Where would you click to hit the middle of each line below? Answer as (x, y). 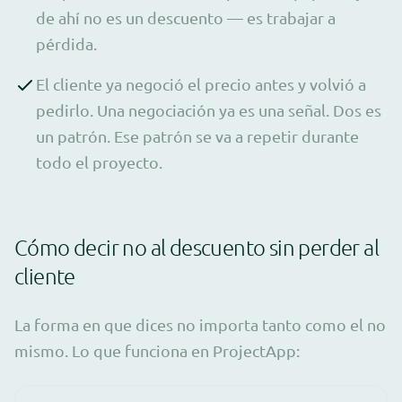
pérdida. (66, 43)
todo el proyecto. (99, 162)
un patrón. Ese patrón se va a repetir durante (197, 135)
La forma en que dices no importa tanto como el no (200, 324)
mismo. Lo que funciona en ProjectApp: (157, 350)
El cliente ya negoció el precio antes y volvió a (201, 83)
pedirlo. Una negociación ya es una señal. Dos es (209, 109)
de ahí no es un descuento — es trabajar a (186, 17)
